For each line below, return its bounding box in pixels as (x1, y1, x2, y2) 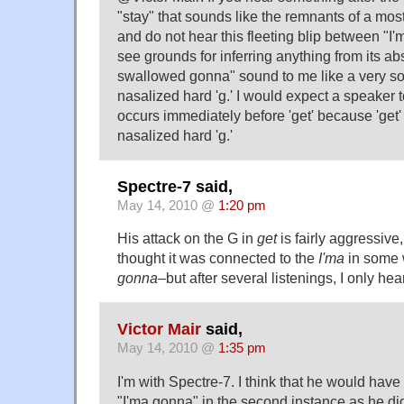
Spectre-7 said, (117, 177, 233, 196)
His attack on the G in (117, 230, 257, 247)
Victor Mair (117, 319, 201, 338)
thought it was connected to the (117, 250, 318, 267)
